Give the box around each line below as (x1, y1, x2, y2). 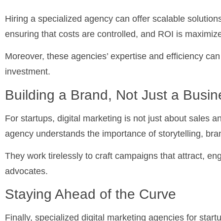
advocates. (5, 166, 48, 177)
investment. (5, 67, 50, 77)
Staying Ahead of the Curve (5, 186, 176, 202)
